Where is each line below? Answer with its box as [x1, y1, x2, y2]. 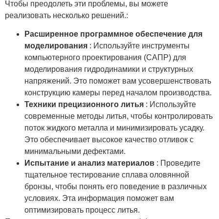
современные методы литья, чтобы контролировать [24, 112, 213, 121]
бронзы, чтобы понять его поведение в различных [24, 182, 207, 191]
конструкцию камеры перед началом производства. [24, 88, 212, 97]
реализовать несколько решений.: [5, 11, 128, 20]
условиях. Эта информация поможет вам [24, 194, 174, 203]
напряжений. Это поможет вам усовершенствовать [24, 77, 211, 86]
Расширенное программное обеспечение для [24, 30, 202, 39]
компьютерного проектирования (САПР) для [24, 53, 186, 62]
